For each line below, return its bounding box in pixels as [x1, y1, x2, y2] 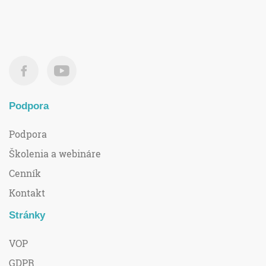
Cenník [9, 167, 41, 180]
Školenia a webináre [9, 147, 101, 160]
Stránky [9, 210, 45, 221]
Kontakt [9, 186, 45, 199]
